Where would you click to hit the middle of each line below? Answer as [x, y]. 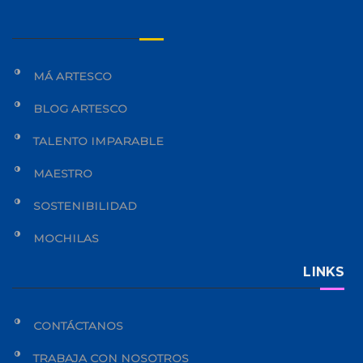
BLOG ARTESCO [80, 108]
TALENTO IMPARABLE [98, 141]
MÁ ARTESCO [73, 76]
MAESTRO [63, 173]
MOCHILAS [66, 238]
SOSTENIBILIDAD [85, 205]
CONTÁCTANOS [78, 325]
